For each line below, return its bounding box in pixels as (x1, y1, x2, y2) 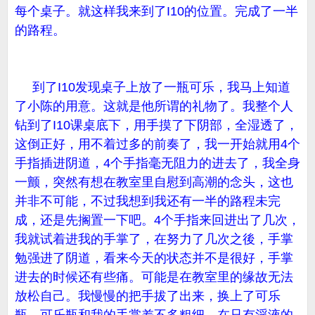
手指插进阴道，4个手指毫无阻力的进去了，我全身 (15, 156, 300, 170)
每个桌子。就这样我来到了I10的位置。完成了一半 (15, 4, 298, 18)
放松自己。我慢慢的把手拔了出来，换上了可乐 (15, 289, 281, 303)
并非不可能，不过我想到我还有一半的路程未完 (15, 194, 281, 208)
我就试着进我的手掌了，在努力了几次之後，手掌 (15, 232, 293, 246)
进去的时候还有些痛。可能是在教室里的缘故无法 (15, 270, 293, 284)
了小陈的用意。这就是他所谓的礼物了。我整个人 (15, 99, 293, 113)
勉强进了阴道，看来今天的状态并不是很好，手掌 (15, 251, 293, 265)
